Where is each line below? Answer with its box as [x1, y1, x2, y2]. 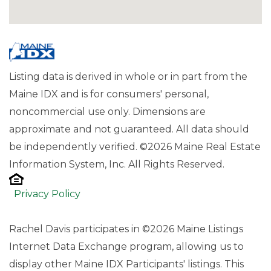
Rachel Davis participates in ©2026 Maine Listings [9, 223, 243, 235]
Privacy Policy [14, 188, 80, 200]
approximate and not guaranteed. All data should [9, 123, 249, 135]
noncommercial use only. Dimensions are [9, 105, 206, 117]
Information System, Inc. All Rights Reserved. [9, 158, 224, 170]
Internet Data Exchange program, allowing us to [9, 240, 244, 252]
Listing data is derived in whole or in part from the [9, 70, 247, 82]
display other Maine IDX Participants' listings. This [9, 258, 244, 270]
